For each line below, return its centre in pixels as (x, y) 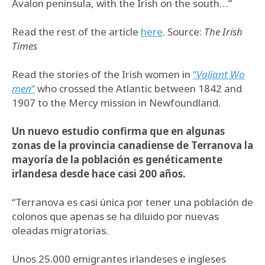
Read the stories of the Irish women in (102, 74)
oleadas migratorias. (60, 230)
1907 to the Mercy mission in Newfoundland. (116, 103)
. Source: (183, 32)
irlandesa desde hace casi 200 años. (99, 174)
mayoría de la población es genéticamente (117, 159)
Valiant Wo (221, 74)
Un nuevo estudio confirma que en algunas (118, 131)
